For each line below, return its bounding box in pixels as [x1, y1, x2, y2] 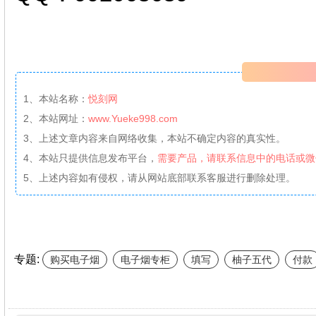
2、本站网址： [23, 113, 88, 124]
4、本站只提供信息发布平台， [23, 152, 157, 164]
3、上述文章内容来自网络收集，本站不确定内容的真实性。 [23, 133, 286, 144]
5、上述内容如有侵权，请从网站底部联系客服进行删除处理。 [23, 172, 296, 183]
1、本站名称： [23, 93, 88, 104]
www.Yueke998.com [87, 113, 178, 124]
